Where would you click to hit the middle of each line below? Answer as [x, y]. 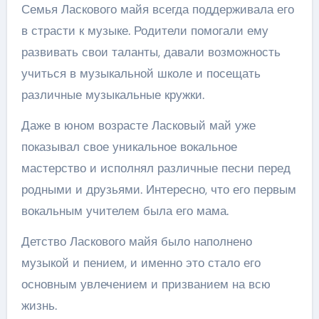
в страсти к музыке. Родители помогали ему [145, 30]
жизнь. [39, 305]
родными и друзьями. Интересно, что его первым [158, 189]
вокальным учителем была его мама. [125, 210]
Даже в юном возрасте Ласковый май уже [138, 125]
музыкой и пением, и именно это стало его [141, 262]
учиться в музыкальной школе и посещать [141, 73]
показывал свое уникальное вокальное [129, 146]
